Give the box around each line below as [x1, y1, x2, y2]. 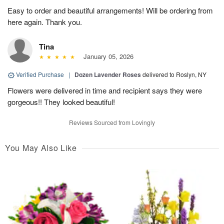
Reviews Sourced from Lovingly [69, 118, 155, 127]
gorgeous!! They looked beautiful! [7, 96, 115, 107]
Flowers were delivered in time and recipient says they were [7, 85, 202, 96]
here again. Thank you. [7, 16, 82, 27]
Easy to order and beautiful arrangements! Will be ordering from [7, 5, 213, 16]
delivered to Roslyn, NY [142, 70, 206, 79]
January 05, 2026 [79, 51, 133, 61]
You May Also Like [5, 142, 77, 154]
